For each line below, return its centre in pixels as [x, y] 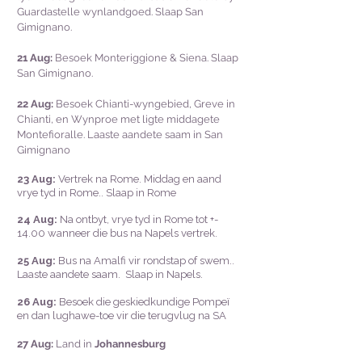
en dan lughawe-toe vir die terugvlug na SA [122, 316]
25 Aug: [36, 261]
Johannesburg [130, 344]
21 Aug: [35, 58]
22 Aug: [36, 104]
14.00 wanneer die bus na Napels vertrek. [118, 233]
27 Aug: [36, 344]
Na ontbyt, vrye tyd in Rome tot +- [138, 219]
